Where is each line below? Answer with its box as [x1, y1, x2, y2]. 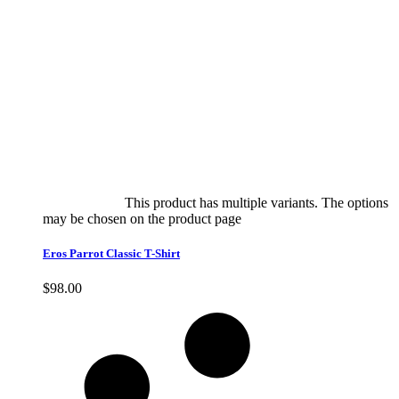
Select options [43, 194, 121, 210]
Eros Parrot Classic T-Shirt [43, 246, 180, 260]
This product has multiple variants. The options [125, 194, 388, 210]
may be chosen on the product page [43, 210, 245, 226]
